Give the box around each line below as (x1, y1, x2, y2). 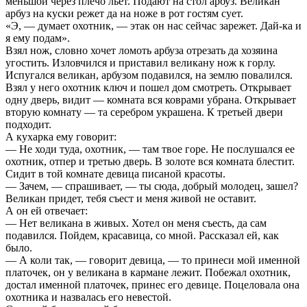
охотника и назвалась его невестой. (5, 291, 171, 303)
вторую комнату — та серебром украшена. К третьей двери (5, 106, 283, 118)
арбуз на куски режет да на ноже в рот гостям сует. (5, 7, 243, 19)
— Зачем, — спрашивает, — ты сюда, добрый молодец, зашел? (5, 180, 298, 192)
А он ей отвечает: (5, 204, 88, 217)
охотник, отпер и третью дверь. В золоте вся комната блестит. (5, 155, 295, 167)
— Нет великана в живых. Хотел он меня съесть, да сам (5, 217, 267, 229)
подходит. (5, 118, 51, 130)
